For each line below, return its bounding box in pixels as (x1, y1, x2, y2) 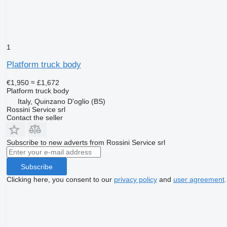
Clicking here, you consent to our (6, 175, 114, 184)
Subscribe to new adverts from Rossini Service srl (6, 138, 165, 147)
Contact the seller (6, 113, 63, 122)
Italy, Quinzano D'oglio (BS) (17, 97, 105, 106)
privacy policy (113, 175, 157, 184)
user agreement (173, 175, 224, 184)
